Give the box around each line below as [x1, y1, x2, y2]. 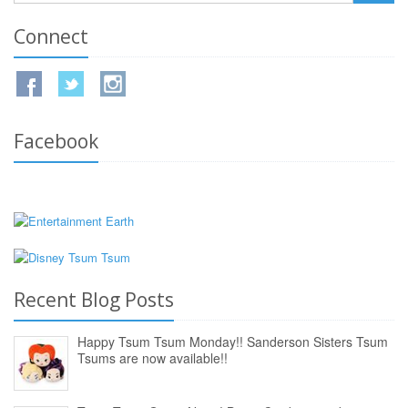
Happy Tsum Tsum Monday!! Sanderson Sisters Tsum [77, 332, 388, 352]
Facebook [14, 128, 98, 155]
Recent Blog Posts [14, 287, 174, 313]
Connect [14, 24, 88, 50]
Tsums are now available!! [77, 349, 228, 368]
